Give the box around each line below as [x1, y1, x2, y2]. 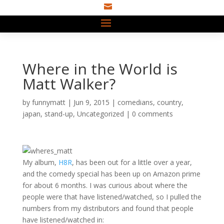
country [156, 97, 181, 107]
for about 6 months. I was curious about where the [22, 180, 187, 190]
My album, [22, 157, 58, 167]
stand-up [44, 109, 73, 118]
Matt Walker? [22, 73, 115, 94]
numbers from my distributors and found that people [22, 203, 193, 213]
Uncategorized [76, 109, 124, 118]
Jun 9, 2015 [73, 97, 109, 107]
